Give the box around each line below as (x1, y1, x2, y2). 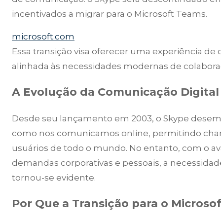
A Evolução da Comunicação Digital (12, 85, 219, 99)
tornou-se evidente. (12, 172, 96, 183)
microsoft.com (12, 32, 74, 42)
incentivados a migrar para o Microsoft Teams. (12, 9, 207, 19)
